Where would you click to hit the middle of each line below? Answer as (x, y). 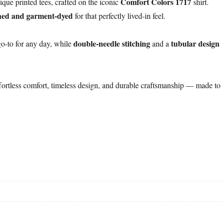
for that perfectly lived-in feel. (119, 15)
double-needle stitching (112, 43)
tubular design (195, 43)
